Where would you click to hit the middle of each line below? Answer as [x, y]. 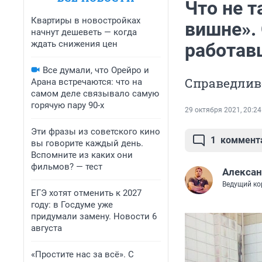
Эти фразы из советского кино [96, 132]
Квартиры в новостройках [86, 20]
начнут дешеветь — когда [84, 32]
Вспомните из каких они [82, 155]
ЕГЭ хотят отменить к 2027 [86, 193]
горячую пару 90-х [68, 105]
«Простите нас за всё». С [82, 254]
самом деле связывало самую [95, 94]
